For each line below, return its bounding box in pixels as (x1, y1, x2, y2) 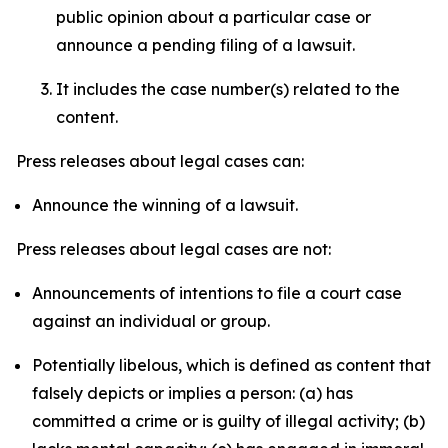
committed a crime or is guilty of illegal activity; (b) (32, 411, 425, 431)
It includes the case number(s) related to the (56, 79, 400, 99)
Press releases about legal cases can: (16, 151, 304, 171)
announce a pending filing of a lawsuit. (56, 35, 359, 55)
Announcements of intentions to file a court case (32, 283, 402, 303)
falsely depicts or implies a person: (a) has (32, 383, 353, 403)
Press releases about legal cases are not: (16, 239, 331, 259)
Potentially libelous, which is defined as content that (32, 355, 431, 375)
